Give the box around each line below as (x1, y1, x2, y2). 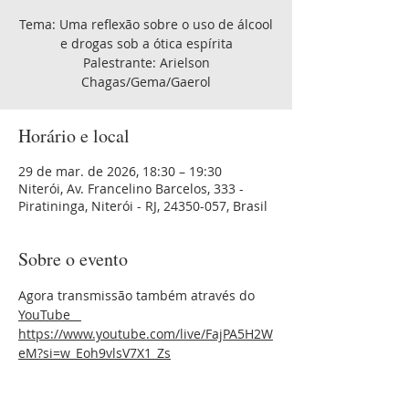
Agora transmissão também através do (18, 287, 258, 304)
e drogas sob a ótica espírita (59, 35, 233, 52)
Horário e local (18, 123, 130, 148)
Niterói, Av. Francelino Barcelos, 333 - (18, 180, 244, 197)
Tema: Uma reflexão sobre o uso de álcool (19, 16, 273, 33)
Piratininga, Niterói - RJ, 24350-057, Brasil (18, 197, 267, 215)
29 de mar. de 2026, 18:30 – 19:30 (18, 163, 222, 180)
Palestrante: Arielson (82, 54, 210, 71)
